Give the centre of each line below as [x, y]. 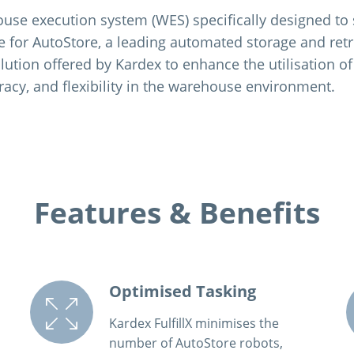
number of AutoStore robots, [196, 343]
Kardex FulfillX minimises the [194, 323]
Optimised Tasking [183, 292]
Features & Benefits [177, 213]
